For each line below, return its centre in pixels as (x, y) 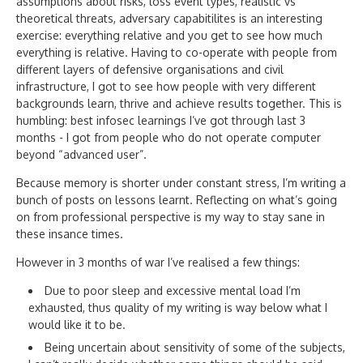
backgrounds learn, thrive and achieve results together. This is (179, 103)
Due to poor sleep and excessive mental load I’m (173, 290)
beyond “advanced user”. (81, 154)
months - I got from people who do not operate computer (169, 137)
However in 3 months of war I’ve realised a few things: (158, 262)
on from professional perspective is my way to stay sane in (171, 217)
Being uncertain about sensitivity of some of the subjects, (195, 347)
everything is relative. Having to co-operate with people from (177, 52)
